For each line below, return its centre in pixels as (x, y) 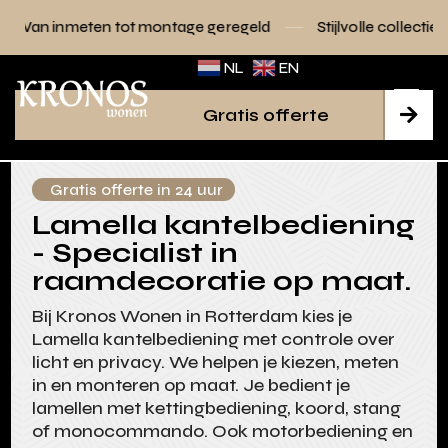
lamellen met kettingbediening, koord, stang (217, 408)
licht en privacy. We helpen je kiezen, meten (216, 362)
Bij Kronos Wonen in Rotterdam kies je (192, 316)
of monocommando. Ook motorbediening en (223, 431)
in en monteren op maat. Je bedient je (191, 385)
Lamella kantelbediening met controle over (214, 339)
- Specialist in (135, 253)
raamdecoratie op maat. (222, 281)
